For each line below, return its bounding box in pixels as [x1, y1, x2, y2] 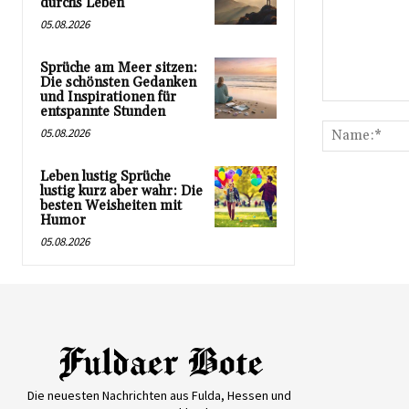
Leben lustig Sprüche [40, 167, 171, 185]
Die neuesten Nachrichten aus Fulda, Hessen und [27, 386, 292, 404]
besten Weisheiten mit [40, 196, 182, 215]
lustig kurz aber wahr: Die [40, 182, 203, 200]
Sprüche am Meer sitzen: [40, 58, 197, 77]
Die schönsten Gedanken [40, 73, 196, 91]
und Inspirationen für [40, 88, 176, 106]
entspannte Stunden [40, 102, 165, 121]
